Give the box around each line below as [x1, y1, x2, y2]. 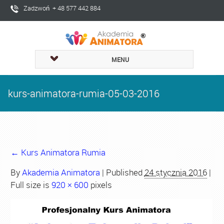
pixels [88, 179, 112, 190]
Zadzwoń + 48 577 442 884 [23, 3, 100, 12]
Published [103, 166, 144, 178]
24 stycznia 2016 [144, 166, 207, 178]
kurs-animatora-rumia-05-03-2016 [7, 86, 159, 100]
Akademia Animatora [21, 166, 100, 178]
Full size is [10, 179, 51, 190]
